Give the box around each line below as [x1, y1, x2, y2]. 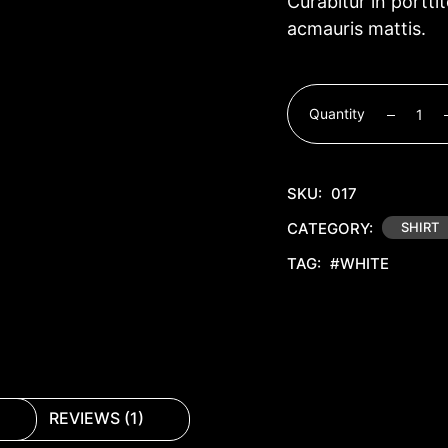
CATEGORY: [286, 219, 373, 238]
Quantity [308, 105, 365, 122]
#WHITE [329, 254, 389, 273]
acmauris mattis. [286, 18, 426, 39]
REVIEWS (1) [49, 408, 144, 428]
